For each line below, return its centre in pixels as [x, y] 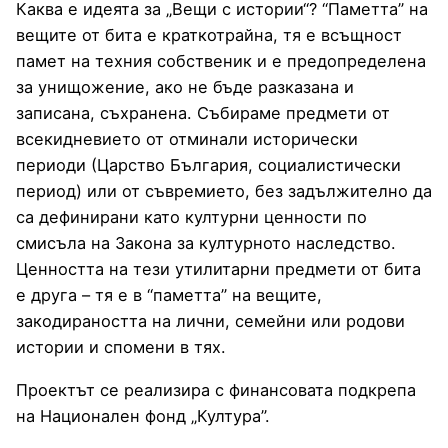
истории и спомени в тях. [121, 347]
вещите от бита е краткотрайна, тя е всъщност [209, 35]
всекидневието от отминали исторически [187, 139]
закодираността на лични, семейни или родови [210, 321]
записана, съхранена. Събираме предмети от [203, 113]
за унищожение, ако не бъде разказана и [185, 87]
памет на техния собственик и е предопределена [221, 61]
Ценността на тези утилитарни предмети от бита [218, 269]
